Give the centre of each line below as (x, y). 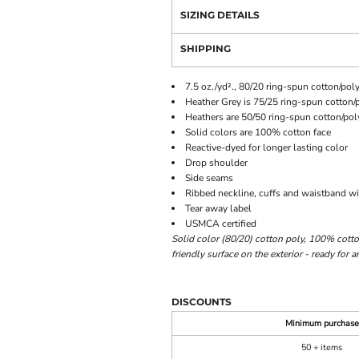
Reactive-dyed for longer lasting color (266, 147)
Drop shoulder (216, 163)
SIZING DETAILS (220, 15)
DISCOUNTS (202, 302)
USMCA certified (221, 224)
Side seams (209, 178)
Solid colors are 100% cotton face (258, 132)
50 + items (322, 347)
